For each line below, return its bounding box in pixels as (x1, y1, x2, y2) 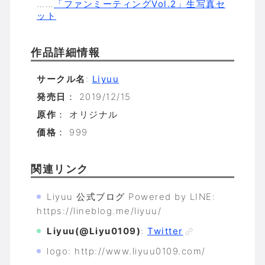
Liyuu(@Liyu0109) (47, 225, 141, 237)
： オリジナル (56, 109, 118, 120)
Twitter (147, 225, 183, 237)
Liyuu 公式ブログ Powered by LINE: (47, 191, 215, 202)
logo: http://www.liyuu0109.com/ (47, 245, 206, 257)
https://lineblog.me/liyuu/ (37, 205, 161, 216)
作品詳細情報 (31, 46, 100, 59)
